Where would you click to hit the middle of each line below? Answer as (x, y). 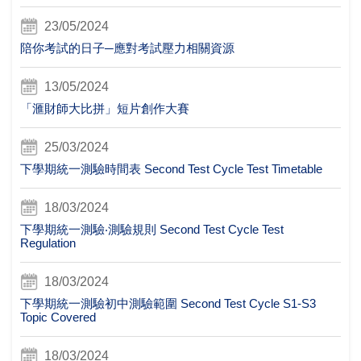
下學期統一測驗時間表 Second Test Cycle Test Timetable (171, 168)
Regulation (48, 243)
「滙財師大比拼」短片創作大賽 (105, 108)
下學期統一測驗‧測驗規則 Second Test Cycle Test (152, 229)
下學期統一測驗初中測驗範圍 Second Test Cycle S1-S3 (168, 303)
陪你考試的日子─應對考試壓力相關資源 (127, 48)
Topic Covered (58, 317)
